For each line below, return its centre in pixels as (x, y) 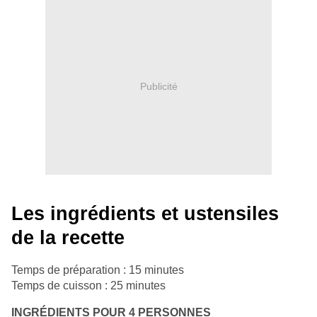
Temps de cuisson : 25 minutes (88, 286)
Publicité (158, 86)
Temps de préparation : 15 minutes (98, 270)
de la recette (68, 238)
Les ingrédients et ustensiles (145, 214)
